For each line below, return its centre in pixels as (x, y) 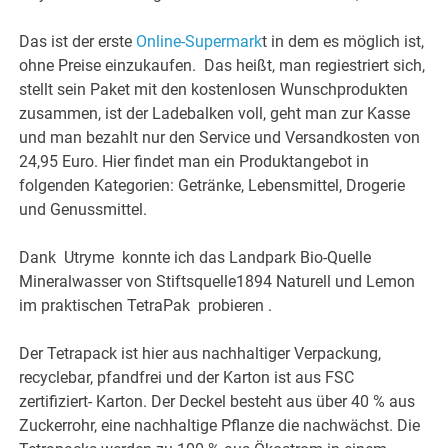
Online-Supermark (199, 42)
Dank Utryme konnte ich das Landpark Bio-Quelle (195, 258)
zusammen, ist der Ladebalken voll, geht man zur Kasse (215, 114)
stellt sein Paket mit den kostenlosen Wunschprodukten (214, 90)
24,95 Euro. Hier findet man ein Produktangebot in (194, 162)
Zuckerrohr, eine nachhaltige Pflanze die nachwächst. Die (220, 426)
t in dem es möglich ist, (343, 42)
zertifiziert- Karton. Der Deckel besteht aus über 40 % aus (217, 402)
